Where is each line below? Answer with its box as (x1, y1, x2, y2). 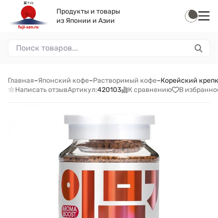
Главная (8, 76, 34, 85)
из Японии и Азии (56, 17, 115, 25)
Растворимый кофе (93, 76, 157, 85)
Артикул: (67, 86, 97, 94)
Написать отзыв (15, 85, 68, 94)
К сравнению (128, 85, 172, 94)
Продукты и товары (56, 7, 120, 16)
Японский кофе (38, 76, 89, 85)
